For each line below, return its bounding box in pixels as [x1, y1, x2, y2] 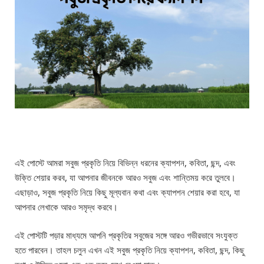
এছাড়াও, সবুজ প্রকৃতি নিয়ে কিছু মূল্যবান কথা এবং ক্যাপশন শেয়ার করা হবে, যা [15, 186, 240, 199]
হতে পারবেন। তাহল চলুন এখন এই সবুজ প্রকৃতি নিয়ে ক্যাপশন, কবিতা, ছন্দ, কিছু [15, 244, 245, 256]
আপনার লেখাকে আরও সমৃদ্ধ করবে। [15, 201, 118, 213]
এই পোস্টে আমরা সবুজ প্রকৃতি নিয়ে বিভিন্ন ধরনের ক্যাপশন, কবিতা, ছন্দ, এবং [15, 157, 236, 169]
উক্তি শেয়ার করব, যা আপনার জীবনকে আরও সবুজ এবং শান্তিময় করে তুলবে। [15, 171, 236, 184]
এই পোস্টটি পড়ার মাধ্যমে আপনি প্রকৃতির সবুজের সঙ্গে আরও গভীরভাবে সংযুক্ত [15, 229, 237, 242]
